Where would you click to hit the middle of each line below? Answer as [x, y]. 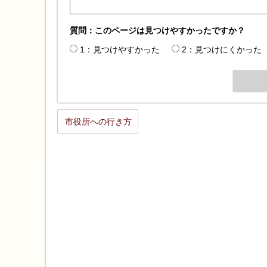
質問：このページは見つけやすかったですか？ [157, 31]
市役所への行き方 [98, 122]
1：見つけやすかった [120, 50]
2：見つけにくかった [222, 50]
